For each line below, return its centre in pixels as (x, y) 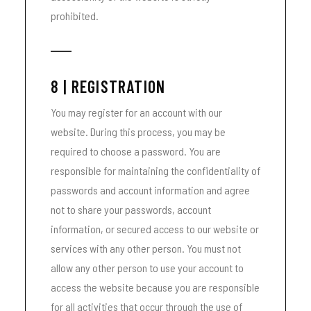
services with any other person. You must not (146, 248)
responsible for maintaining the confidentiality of (155, 170)
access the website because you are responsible (155, 287)
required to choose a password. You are (136, 151)
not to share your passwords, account (131, 209)
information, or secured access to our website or (155, 229)
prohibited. (75, 16)
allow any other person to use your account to (147, 268)
